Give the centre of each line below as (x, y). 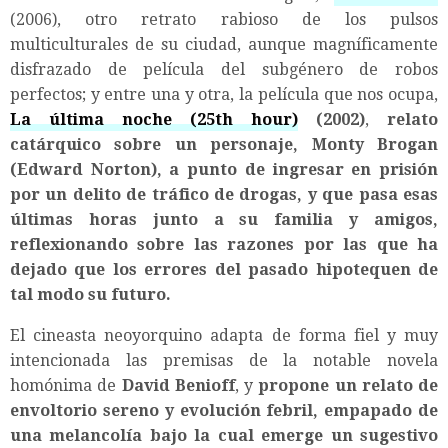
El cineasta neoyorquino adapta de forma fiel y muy (224, 335)
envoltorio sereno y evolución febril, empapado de (224, 410)
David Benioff (178, 385)
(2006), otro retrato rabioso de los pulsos (224, 19)
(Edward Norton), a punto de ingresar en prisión (224, 169)
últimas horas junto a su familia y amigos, (224, 219)
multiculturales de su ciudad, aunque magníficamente (224, 44)
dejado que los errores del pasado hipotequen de (224, 269)
